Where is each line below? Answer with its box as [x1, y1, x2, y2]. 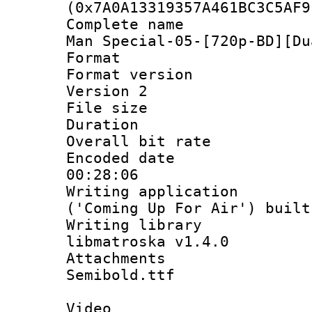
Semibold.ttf [66, 266, 175, 283]
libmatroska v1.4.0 [66, 233, 229, 250]
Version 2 [66, 82, 148, 100]
